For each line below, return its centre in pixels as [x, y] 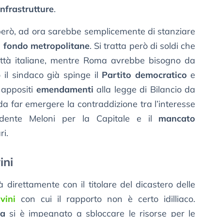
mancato [177, 119]
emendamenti [65, 90]
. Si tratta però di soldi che [142, 46]
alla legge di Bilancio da [144, 90]
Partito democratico [144, 75]
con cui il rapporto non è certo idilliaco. [106, 199]
